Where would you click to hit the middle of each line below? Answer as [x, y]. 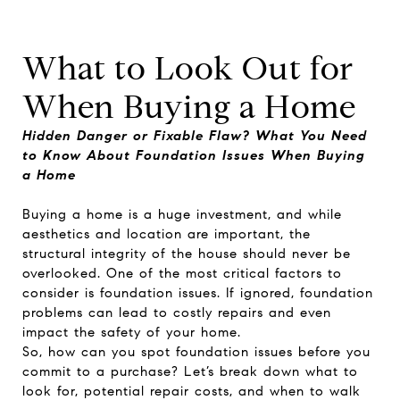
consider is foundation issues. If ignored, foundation [198, 293]
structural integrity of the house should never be [187, 254]
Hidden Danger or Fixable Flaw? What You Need [195, 136]
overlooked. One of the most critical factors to [182, 273]
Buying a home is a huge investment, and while [182, 214]
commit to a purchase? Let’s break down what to [190, 371]
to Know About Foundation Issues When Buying [194, 155]
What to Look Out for [188, 68]
